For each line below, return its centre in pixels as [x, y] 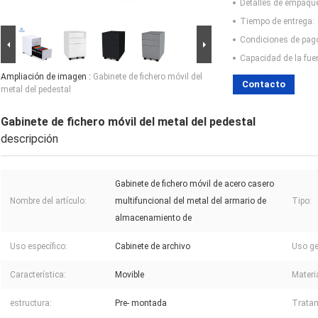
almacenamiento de [153, 218]
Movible [130, 275]
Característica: [38, 275]
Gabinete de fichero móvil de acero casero [194, 184]
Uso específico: [39, 247]
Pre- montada [141, 303]
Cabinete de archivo [153, 247]
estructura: [31, 303]
